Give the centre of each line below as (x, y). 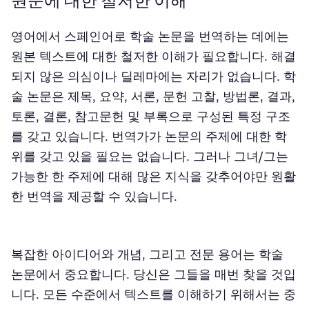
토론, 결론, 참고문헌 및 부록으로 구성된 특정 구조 (151, 116)
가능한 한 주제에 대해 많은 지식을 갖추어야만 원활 (153, 176)
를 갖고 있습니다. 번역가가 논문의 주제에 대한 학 (149, 136)
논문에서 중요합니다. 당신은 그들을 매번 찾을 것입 (153, 274)
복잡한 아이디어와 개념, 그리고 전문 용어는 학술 (147, 254)
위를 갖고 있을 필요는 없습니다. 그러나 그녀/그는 (150, 156)
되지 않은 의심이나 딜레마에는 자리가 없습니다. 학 (153, 76)
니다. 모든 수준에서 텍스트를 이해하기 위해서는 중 (153, 294)
